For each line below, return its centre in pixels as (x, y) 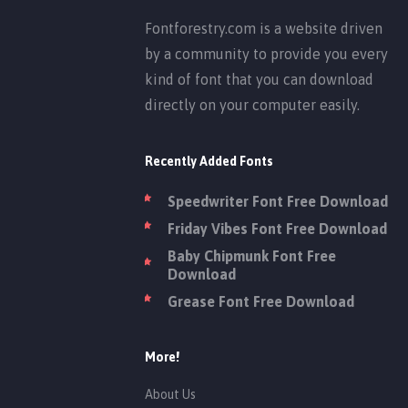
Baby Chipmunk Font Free (251, 255)
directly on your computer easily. (252, 104)
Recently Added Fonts (209, 161)
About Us (170, 394)
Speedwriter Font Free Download (277, 201)
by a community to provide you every (266, 53)
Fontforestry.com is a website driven (263, 28)
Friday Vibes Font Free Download (277, 228)
